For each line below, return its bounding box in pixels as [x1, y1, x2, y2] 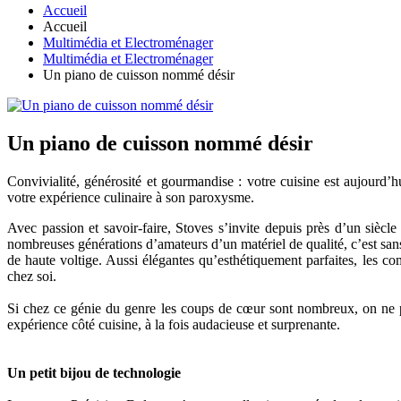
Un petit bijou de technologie [7, 365, 181, 381]
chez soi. [7, 269, 56, 285]
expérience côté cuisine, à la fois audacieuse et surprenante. [7, 317, 340, 333]
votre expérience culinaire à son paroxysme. [7, 190, 254, 206]
